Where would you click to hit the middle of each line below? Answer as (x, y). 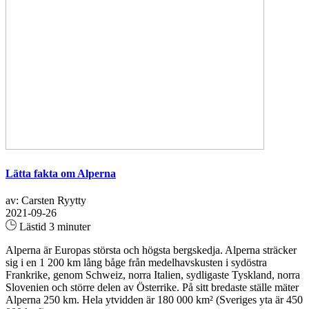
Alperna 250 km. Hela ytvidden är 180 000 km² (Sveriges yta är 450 (154, 299)
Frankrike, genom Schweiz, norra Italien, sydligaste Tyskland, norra (153, 275)
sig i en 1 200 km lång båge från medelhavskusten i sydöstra (136, 262)
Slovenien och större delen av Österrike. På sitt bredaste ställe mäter (152, 287)
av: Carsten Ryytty (46, 200)
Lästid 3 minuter (53, 226)
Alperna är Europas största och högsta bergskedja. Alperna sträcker (151, 250)
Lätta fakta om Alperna (61, 173)
